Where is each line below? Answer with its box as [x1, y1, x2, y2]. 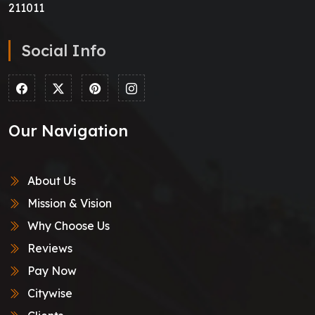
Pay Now [25, 263, 77, 278]
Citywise [25, 285, 72, 300]
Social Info [21, 40, 106, 60]
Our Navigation [8, 120, 128, 141]
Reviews [25, 240, 72, 255]
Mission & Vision [25, 195, 112, 210]
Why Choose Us [25, 218, 110, 233]
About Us [25, 173, 76, 188]
